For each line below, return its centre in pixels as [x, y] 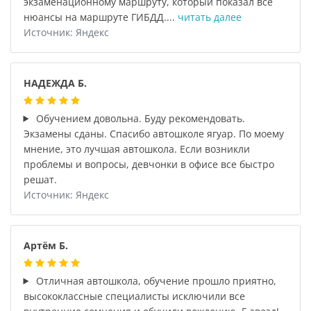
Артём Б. [45, 245]
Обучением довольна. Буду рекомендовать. [140, 118]
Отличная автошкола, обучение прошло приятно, [155, 280]
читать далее [209, 17]
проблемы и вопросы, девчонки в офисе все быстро [149, 164]
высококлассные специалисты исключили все [134, 296]
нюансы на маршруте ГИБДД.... [100, 17]
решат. [40, 179]
